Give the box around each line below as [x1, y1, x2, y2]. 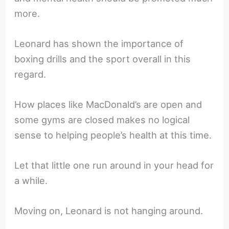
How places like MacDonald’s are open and [14, 99, 202, 110]
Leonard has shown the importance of [14, 37, 184, 49]
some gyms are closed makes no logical [14, 114, 190, 126]
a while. [14, 175, 48, 187]
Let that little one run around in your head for [14, 159, 214, 171]
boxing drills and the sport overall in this [14, 53, 191, 64]
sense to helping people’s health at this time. [14, 129, 212, 141]
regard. [14, 68, 47, 80]
